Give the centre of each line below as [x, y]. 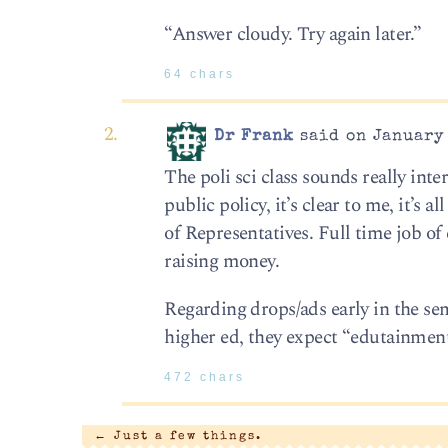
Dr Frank [254, 137]
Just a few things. [184, 436]
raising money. [222, 262]
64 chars [200, 73]
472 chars [205, 376]
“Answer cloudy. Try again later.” [293, 34]
